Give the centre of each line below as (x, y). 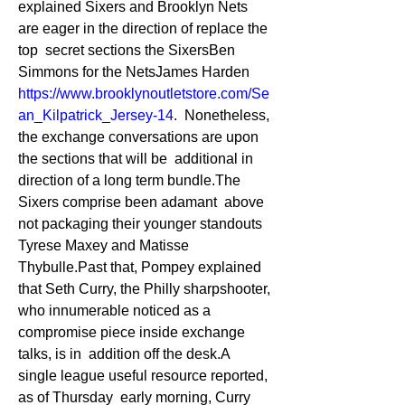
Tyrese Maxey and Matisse (104, 245)
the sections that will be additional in (136, 159)
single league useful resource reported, (143, 376)
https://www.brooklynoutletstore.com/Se (144, 94)
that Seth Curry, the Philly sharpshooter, (144, 289)
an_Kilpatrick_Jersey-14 (96, 115)
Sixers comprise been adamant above (141, 202)
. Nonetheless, (221, 115)
